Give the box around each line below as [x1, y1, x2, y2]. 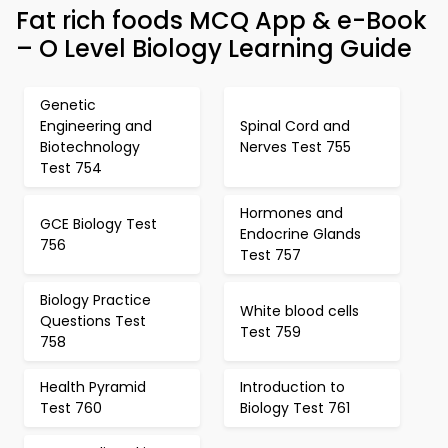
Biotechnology [40, 137, 140, 157]
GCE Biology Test [40, 213, 157, 234]
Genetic [40, 95, 96, 115]
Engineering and [40, 116, 152, 136]
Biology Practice [40, 290, 151, 310]
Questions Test [40, 311, 146, 331]
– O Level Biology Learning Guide [16, 32, 412, 65]
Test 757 [240, 245, 301, 265]
